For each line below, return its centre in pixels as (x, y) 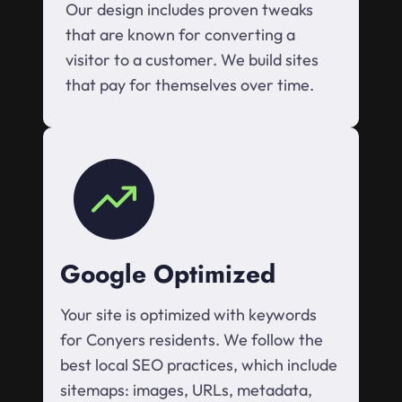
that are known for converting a (180, 35)
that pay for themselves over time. (190, 85)
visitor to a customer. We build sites (192, 60)
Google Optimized (168, 275)
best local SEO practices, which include (199, 365)
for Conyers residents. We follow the (192, 340)
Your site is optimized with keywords (188, 315)
